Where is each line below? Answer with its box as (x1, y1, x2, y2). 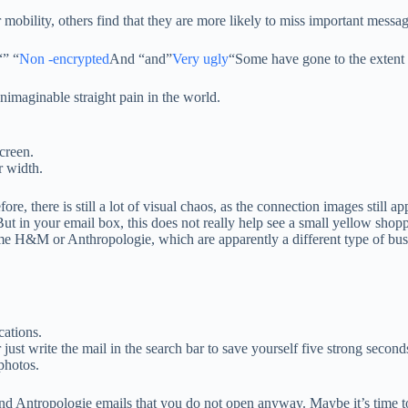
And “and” (109, 51, 172, 66)
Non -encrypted (19, 51, 109, 66)
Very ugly (172, 51, 229, 66)
